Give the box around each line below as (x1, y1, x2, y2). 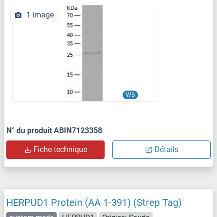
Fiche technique (33, 144, 87, 154)
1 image (26, 10, 54, 19)
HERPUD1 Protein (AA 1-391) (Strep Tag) (6, 196, 182, 208)
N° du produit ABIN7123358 (6, 125, 102, 135)
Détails (155, 144, 178, 154)
